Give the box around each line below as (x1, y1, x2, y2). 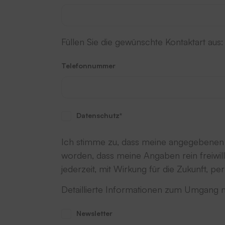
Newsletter (76, 208, 113, 217)
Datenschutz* (76, 111, 122, 120)
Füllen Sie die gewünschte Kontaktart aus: (61, 36, 223, 48)
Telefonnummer (61, 61, 116, 70)
